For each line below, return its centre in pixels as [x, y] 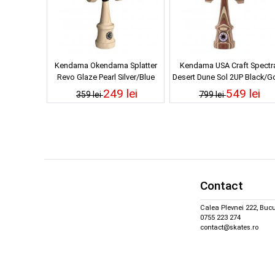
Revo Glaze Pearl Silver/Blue [106, 77]
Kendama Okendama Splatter [106, 65]
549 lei [243, 93]
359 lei [90, 94]
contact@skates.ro [229, 228]
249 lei [120, 93]
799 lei [212, 94]
